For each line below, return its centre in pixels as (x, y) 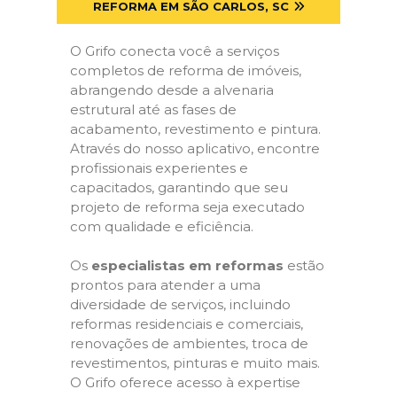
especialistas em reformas (187, 265)
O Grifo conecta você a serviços (175, 51)
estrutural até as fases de (153, 109)
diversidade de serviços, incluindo (180, 304)
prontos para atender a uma (165, 285)
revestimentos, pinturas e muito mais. (195, 363)
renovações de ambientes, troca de (189, 343)
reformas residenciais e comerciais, (187, 324)
